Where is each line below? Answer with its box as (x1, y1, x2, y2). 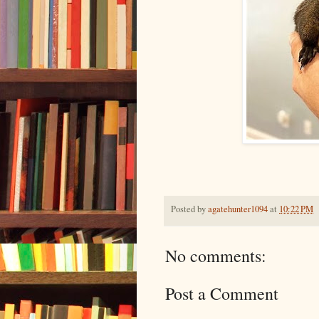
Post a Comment (165, 281, 278, 305)
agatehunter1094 (208, 203, 268, 216)
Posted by (171, 203, 208, 216)
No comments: (165, 244, 266, 267)
